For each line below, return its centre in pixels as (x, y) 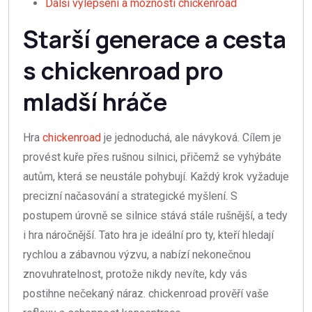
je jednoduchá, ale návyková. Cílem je (191, 138)
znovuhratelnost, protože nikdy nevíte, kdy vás (135, 274)
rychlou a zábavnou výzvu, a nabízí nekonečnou (137, 255)
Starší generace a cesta (155, 39)
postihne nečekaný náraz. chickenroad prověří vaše (146, 294)
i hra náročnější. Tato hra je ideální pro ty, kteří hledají (148, 235)
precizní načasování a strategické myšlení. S (130, 196)
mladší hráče (95, 102)
